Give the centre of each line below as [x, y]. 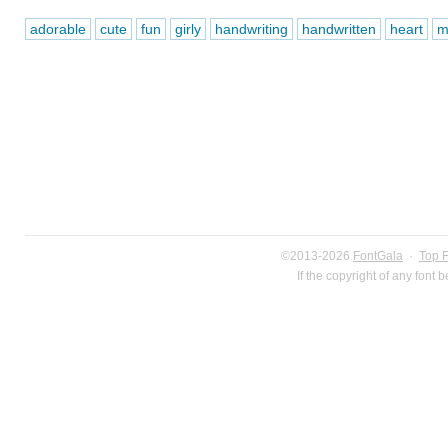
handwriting [251, 29]
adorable [57, 29]
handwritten [338, 29]
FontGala [378, 256]
